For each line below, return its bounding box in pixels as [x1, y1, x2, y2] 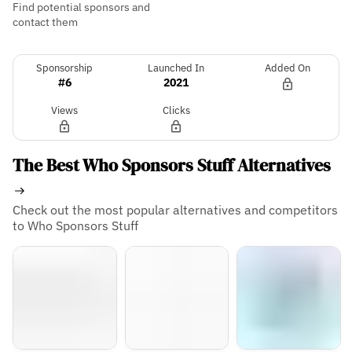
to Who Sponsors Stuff [13, 217, 138, 233]
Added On [265, 61, 310, 75]
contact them [13, 14, 78, 29]
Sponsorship [36, 61, 93, 75]
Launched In [148, 61, 204, 75]
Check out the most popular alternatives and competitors [13, 201, 338, 218]
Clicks [162, 103, 190, 117]
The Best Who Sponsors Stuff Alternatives [13, 152, 331, 178]
